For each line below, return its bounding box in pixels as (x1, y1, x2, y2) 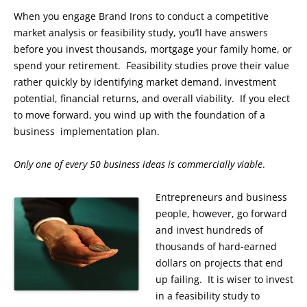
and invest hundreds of (156, 223, 263, 237)
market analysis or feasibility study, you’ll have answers (14, 26, 268, 40)
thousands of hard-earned (156, 240, 277, 254)
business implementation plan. (14, 125, 160, 138)
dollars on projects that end (156, 256, 283, 270)
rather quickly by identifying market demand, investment (14, 75, 276, 89)
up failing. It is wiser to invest (156, 273, 293, 286)
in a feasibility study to (156, 289, 260, 303)
